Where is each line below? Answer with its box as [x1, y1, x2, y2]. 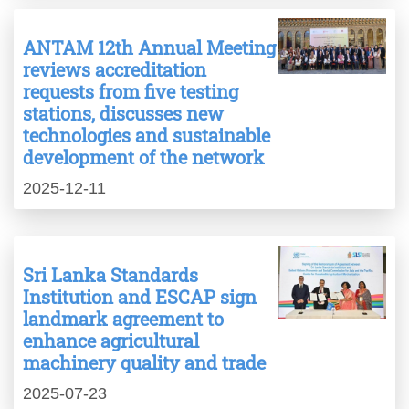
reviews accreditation [23, 58, 206, 82]
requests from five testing [23, 79, 238, 104]
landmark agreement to [23, 307, 224, 331]
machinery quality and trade [23, 351, 266, 375]
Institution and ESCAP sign [23, 285, 257, 309]
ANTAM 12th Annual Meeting [23, 36, 276, 60]
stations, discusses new [23, 101, 224, 126]
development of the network [23, 145, 265, 170]
